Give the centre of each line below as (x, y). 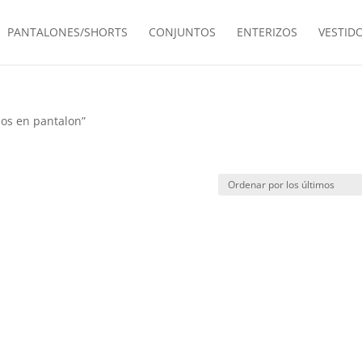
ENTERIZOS (267, 32)
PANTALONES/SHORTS (67, 32)
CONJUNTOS (182, 32)
